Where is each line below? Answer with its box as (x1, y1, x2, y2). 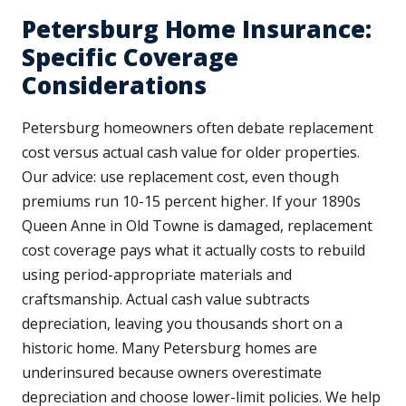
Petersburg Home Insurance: (22, 13, 372, 46)
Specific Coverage (22, 41, 238, 74)
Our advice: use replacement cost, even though (22, 167, 339, 188)
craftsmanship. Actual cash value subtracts (22, 289, 310, 310)
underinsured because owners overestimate (22, 362, 322, 383)
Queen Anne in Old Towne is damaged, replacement (22, 216, 372, 237)
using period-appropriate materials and (22, 265, 292, 285)
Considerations (22, 69, 208, 102)
